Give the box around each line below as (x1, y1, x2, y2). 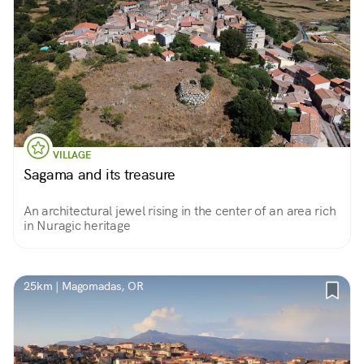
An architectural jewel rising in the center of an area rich (24, 202, 336, 219)
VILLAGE (53, 149, 91, 162)
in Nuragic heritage (24, 217, 131, 234)
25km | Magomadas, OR (24, 279, 144, 293)
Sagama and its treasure (24, 165, 175, 184)
